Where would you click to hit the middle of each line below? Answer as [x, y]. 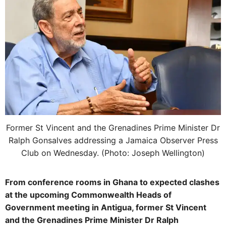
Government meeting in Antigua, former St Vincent [106, 207]
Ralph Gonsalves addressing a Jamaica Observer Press [113, 140]
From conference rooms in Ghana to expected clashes [112, 182]
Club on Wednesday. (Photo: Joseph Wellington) [113, 153]
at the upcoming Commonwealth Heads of [88, 194]
